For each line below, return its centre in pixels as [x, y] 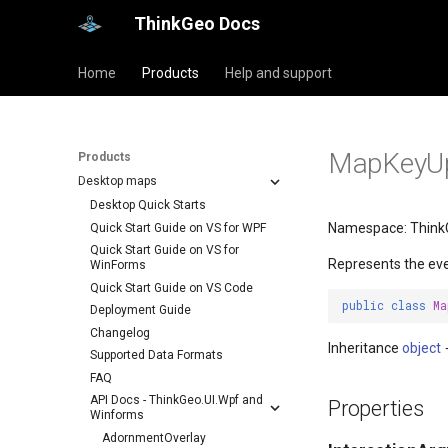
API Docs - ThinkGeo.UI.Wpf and [176, 400]
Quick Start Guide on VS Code [171, 287]
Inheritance [365, 348]
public [363, 306]
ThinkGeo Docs [197, 23]
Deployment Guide [140, 310]
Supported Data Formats [156, 355]
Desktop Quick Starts [148, 205]
